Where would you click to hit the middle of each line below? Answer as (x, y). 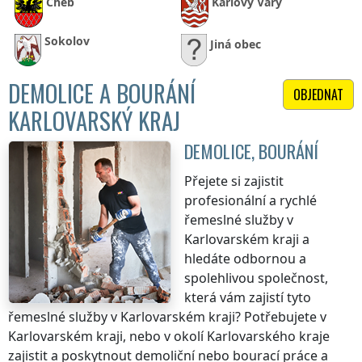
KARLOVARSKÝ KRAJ (94, 121)
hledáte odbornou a (245, 259)
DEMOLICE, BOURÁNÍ (251, 151)
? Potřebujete (278, 317)
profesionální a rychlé (250, 201)
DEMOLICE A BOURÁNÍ (102, 93)
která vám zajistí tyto (248, 298)
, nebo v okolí (165, 337)
